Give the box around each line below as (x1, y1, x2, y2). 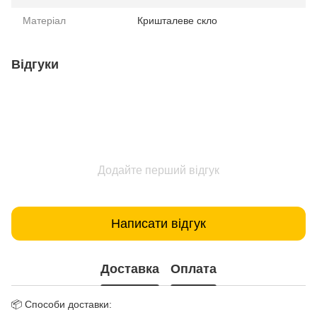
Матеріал (23, 15, 66, 26)
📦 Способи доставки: (11, 299, 112, 310)
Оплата (171, 261, 217, 276)
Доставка (100, 261, 159, 276)
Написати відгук (111, 216, 206, 231)
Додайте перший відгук (98, 164, 219, 176)
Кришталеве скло (137, 15, 217, 26)
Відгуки (11, 57, 59, 71)
